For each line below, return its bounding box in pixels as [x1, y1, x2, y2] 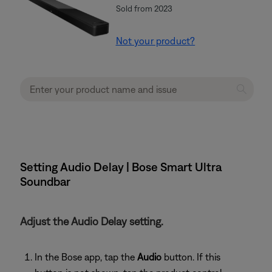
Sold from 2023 [115, 4, 172, 14]
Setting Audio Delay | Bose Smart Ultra [20, 159, 222, 174]
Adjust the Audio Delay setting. [20, 214, 163, 228]
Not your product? [115, 35, 195, 47]
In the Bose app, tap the [35, 251, 137, 262]
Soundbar [20, 174, 70, 188]
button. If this [161, 251, 220, 262]
